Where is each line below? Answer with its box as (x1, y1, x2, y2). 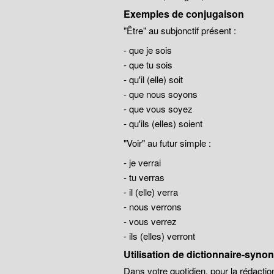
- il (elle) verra (123, 185, 178, 198)
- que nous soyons (123, 87, 198, 100)
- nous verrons (123, 200, 182, 213)
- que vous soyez (123, 102, 193, 115)
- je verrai (123, 156, 161, 169)
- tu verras (123, 171, 165, 183)
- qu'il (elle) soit (123, 73, 183, 86)
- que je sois (123, 43, 172, 56)
